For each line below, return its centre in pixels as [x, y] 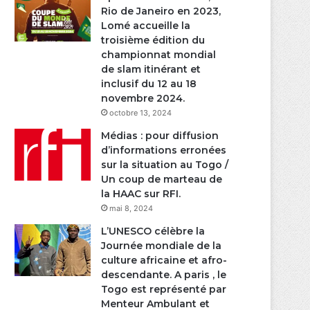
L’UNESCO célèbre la [153, 231]
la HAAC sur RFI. [141, 194]
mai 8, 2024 [131, 209]
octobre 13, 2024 [141, 113]
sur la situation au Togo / [165, 165]
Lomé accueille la [146, 26]
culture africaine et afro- [164, 261]
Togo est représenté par [164, 290]
